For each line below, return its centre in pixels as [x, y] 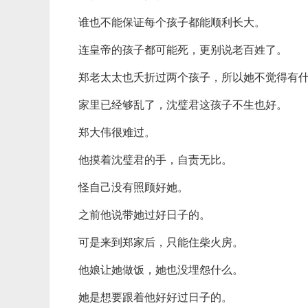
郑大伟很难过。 [117, 132]
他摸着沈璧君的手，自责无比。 [155, 160]
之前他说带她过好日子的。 [144, 215]
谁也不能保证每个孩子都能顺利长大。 [172, 22]
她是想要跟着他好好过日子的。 [155, 297]
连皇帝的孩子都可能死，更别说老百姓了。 [183, 50]
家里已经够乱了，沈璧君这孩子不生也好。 [183, 105]
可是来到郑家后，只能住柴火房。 [161, 242]
